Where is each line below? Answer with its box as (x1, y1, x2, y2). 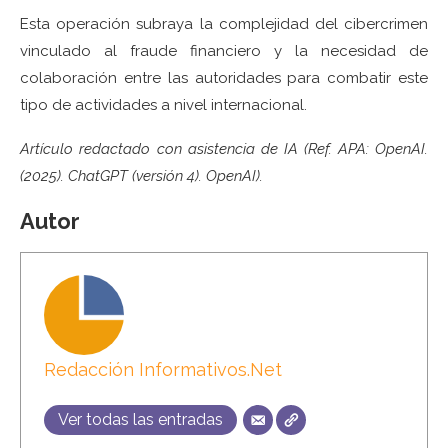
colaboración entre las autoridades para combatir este (20, 68, 428, 87)
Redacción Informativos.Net (43, 359, 282, 381)
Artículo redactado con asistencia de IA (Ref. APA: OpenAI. (20, 139, 428, 158)
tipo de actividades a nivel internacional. (20, 95, 307, 114)
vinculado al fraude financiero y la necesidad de (20, 41, 428, 60)
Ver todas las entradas (57, 410, 223, 430)
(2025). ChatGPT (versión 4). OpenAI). (20, 166, 263, 185)
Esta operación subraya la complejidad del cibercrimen (20, 14, 428, 33)
